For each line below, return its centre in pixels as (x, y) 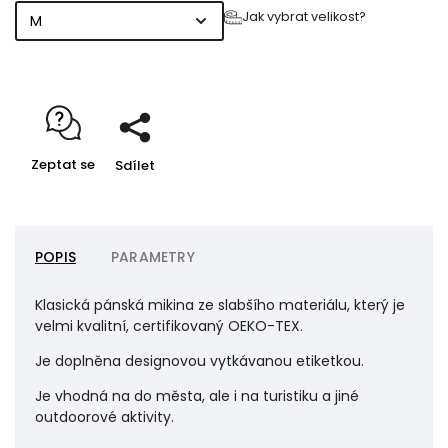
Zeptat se (63, 164)
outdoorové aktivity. (104, 417)
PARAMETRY (153, 257)
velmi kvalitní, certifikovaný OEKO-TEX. (169, 326)
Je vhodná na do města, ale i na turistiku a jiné (197, 396)
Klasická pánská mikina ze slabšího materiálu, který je (220, 305)
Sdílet (135, 165)
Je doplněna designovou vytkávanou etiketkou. (199, 361)
